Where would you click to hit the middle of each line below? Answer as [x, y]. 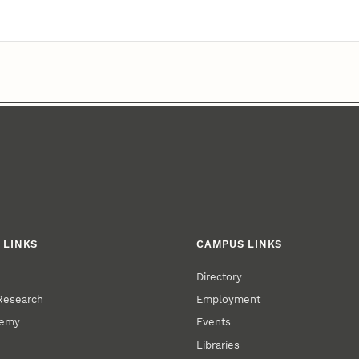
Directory [220, 276]
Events [214, 322]
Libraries [218, 345]
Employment [229, 299]
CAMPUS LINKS [240, 244]
